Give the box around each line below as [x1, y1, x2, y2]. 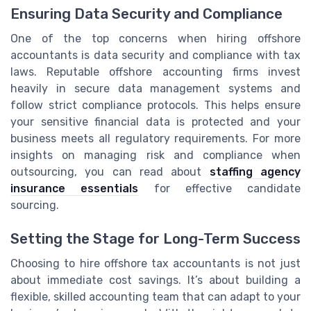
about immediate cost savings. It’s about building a [10, 273, 301, 287]
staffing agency [209, 165, 301, 178]
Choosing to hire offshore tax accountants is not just [10, 256, 301, 270]
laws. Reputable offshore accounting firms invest [10, 65, 301, 78]
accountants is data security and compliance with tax [10, 48, 301, 62]
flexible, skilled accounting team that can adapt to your [10, 289, 301, 303]
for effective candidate [138, 181, 301, 195]
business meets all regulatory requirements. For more [10, 131, 301, 145]
